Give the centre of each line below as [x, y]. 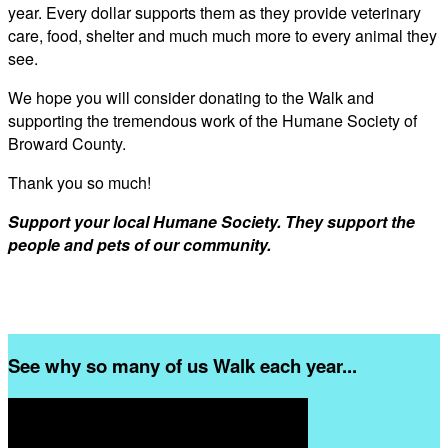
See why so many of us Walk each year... [182, 366]
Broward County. [67, 143]
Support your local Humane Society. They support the [211, 221]
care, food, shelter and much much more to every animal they [222, 35]
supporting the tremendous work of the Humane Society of [212, 120]
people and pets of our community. [139, 244]
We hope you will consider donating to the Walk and [191, 97]
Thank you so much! [79, 182]
